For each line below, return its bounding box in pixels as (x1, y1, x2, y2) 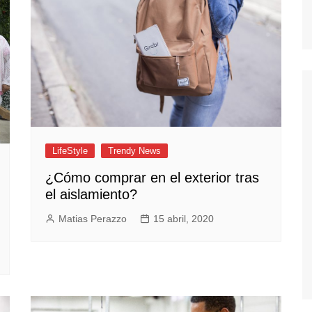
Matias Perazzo (58, 213, 127, 225)
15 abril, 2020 (153, 213, 214, 225)
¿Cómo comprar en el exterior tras (45, 170, 259, 186)
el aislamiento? (45, 187, 137, 203)
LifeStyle (52, 146, 88, 157)
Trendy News (108, 146, 161, 157)
